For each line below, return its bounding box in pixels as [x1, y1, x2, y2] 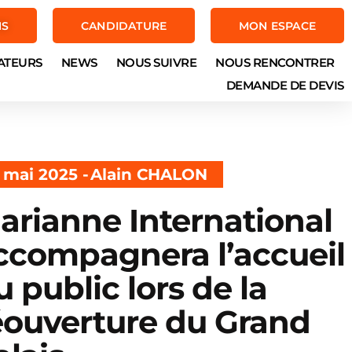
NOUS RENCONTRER [215, 55, 335, 70]
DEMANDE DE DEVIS [225, 78, 344, 93]
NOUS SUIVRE [115, 55, 197, 70]
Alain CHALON [90, 165, 207, 185]
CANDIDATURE [80, 18, 167, 33]
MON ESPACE [239, 18, 316, 33]
